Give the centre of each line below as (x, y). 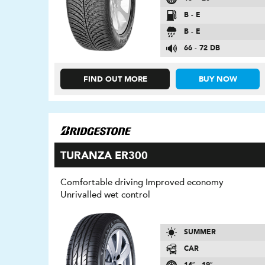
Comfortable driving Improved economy (142, 182)
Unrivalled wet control (106, 195)
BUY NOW (218, 80)
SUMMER (200, 232)
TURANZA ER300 (104, 156)
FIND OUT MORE (115, 80)
